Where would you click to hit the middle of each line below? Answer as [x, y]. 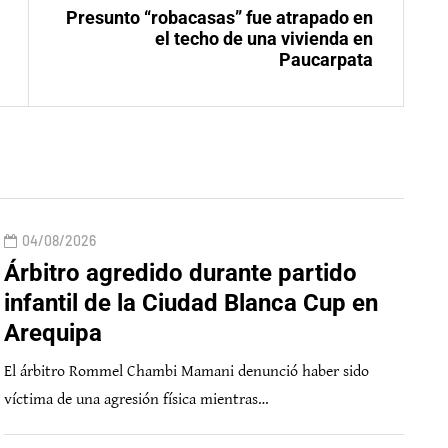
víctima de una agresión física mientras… [136, 400]
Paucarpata [326, 60]
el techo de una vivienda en [264, 39]
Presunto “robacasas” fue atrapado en [219, 18]
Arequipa [53, 333]
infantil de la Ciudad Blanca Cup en [191, 303]
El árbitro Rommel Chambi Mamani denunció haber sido [186, 372]
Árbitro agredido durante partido [180, 273]
